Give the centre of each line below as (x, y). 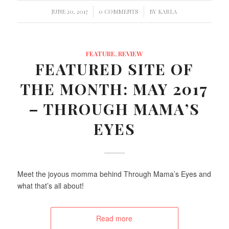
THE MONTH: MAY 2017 (114, 89)
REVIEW (131, 54)
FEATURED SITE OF (114, 69)
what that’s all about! (50, 186)
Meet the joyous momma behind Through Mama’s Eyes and (114, 174)
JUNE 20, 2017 (70, 12)
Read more (114, 219)
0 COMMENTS (119, 12)
